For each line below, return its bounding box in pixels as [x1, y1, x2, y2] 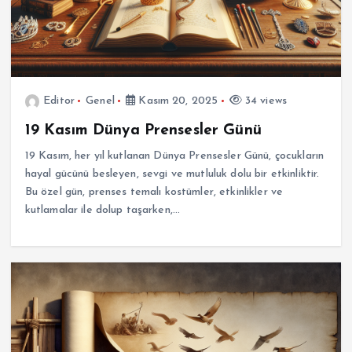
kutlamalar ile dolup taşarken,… [24, 204, 181, 217]
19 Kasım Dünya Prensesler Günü [24, 123, 262, 139]
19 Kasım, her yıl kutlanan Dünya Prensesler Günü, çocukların [24, 150, 324, 163]
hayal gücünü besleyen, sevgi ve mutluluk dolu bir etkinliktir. [24, 168, 320, 181]
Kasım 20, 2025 [135, 95, 218, 108]
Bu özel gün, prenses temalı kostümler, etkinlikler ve [24, 186, 284, 199]
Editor [43, 95, 75, 108]
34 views [241, 95, 287, 108]
